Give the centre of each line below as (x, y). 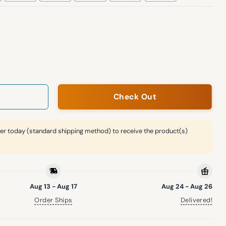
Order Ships (53, 200)
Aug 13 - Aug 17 (53, 187)
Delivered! (196, 200)
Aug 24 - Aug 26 (187, 187)
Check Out (135, 97)
